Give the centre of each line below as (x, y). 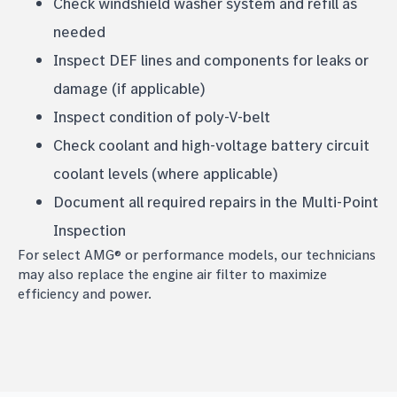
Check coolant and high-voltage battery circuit (211, 144)
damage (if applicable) (129, 88)
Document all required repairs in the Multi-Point (216, 201)
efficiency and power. (85, 293)
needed (79, 31)
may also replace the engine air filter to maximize (172, 273)
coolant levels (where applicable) (166, 173)
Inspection (90, 230)
